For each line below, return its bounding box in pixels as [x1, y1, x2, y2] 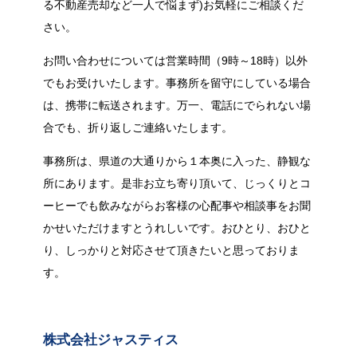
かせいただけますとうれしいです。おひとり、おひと [43, 222, 311, 234]
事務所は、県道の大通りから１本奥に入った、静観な [43, 155, 311, 167]
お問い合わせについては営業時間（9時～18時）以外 [43, 54, 308, 67]
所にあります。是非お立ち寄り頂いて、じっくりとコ [43, 177, 311, 190]
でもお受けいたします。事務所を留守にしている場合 [43, 76, 311, 89]
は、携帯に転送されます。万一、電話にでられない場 [43, 99, 311, 112]
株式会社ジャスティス [43, 331, 178, 347]
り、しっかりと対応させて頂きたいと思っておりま [43, 244, 300, 257]
